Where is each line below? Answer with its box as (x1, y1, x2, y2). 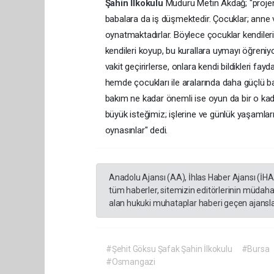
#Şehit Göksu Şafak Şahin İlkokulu (106, 244, 232, 254)
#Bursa (241, 244, 270, 254)
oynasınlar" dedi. (105, 125, 168, 136)
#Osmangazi (106, 257, 156, 267)
